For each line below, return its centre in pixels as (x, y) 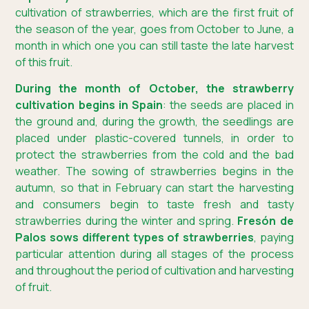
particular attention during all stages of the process (154, 254)
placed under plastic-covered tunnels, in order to (154, 138)
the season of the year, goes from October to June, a (154, 29)
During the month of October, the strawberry (154, 89)
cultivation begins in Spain (89, 105)
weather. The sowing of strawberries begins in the (154, 171)
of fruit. (34, 287)
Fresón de (266, 221)
